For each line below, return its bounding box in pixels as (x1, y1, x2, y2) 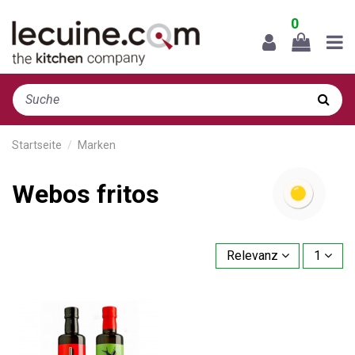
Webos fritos (12, 178, 159, 209)
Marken (78, 138, 116, 151)
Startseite (12, 138, 62, 151)
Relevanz (226, 247, 278, 263)
